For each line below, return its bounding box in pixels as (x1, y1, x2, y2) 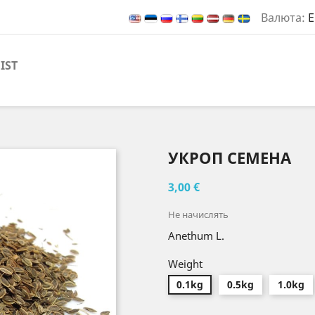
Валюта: (260, 10, 305, 26)
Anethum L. (168, 229, 224, 243)
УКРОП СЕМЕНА (168, 147, 291, 168)
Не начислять (168, 208, 229, 221)
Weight (168, 257, 202, 271)
